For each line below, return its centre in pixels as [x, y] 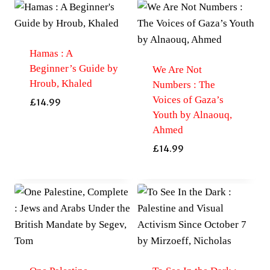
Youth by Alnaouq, [192, 115]
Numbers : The [184, 84]
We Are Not [177, 69]
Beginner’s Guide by [74, 68]
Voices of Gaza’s [188, 99]
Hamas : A [51, 53]
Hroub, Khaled [61, 83]
